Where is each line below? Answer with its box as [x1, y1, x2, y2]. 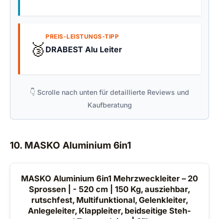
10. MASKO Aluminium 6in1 [10, 139, 131, 152]
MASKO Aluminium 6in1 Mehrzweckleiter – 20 [21, 174, 198, 184]
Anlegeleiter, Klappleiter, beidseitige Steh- [28, 206, 191, 216]
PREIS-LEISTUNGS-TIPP [45, 32, 119, 40]
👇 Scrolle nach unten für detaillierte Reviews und [30, 88, 189, 97]
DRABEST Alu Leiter [45, 44, 122, 54]
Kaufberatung [87, 101, 132, 109]
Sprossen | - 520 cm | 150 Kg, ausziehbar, [29, 184, 190, 195]
